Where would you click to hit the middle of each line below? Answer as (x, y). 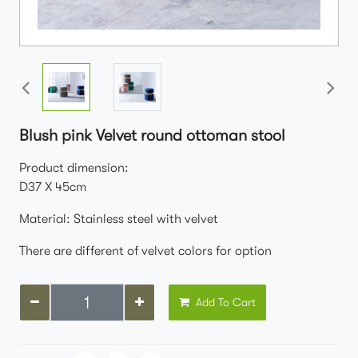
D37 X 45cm (53, 187)
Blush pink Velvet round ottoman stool (152, 135)
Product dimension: (74, 168)
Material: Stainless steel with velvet (119, 219)
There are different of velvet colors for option (145, 251)
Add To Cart (224, 302)
